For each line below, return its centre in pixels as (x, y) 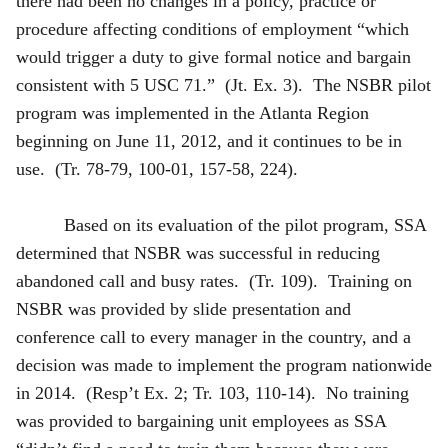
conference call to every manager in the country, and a (213, 336)
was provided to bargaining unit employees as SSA (201, 420)
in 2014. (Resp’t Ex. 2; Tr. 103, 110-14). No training (212, 392)
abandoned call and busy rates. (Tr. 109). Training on (214, 280)
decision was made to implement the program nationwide (224, 364)
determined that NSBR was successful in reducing (198, 252)
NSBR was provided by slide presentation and (183, 308)
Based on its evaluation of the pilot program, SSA (245, 224)
